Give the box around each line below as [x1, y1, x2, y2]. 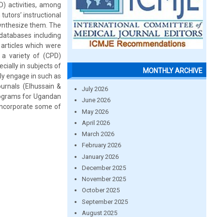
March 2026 [81, 130, 114, 138]
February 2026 [81, 141, 121, 149]
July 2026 [81, 85, 108, 93]
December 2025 [81, 164, 126, 171]
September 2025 [81, 198, 128, 205]
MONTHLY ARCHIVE [143, 67, 202, 75]
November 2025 [81, 175, 126, 183]
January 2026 [81, 153, 119, 160]
